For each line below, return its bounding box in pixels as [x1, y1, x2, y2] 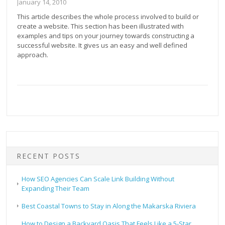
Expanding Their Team [22, 184, 90, 193]
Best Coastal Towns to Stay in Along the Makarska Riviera [22, 201, 196, 211]
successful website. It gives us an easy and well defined [17, 41, 188, 50]
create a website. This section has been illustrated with [17, 22, 184, 31]
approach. [17, 50, 49, 60]
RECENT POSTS [17, 151, 81, 161]
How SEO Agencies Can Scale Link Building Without [22, 174, 175, 184]
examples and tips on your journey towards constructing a [17, 31, 195, 41]
